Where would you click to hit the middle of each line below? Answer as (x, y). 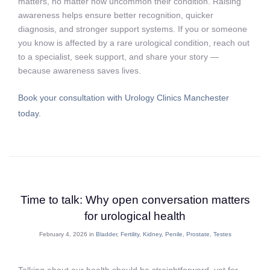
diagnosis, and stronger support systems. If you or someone (133, 29)
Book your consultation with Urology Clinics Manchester (124, 97)
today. (30, 113)
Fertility (130, 234)
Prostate (198, 234)
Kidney (152, 234)
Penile (174, 234)
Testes (222, 234)
